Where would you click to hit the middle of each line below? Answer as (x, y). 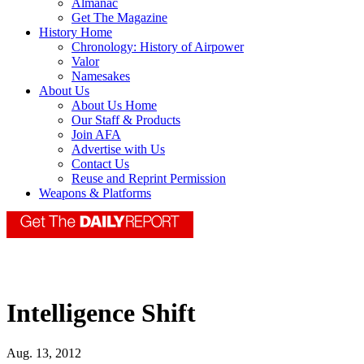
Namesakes (101, 76)
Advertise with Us (118, 149)
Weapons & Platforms (95, 193)
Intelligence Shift (101, 313)
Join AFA (96, 135)
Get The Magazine (119, 18)
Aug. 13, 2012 (44, 353)
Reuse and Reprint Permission (149, 179)
